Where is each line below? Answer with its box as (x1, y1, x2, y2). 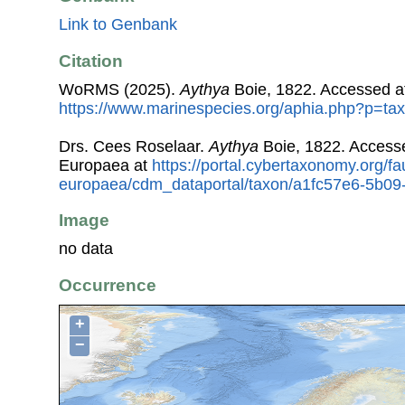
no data (59, 240, 113, 259)
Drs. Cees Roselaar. (59, 137, 209, 155)
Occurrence (59, 275, 156, 295)
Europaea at (59, 155, 152, 174)
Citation (59, 51, 123, 71)
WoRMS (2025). (59, 80, 180, 99)
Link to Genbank (59, 15, 177, 34)
